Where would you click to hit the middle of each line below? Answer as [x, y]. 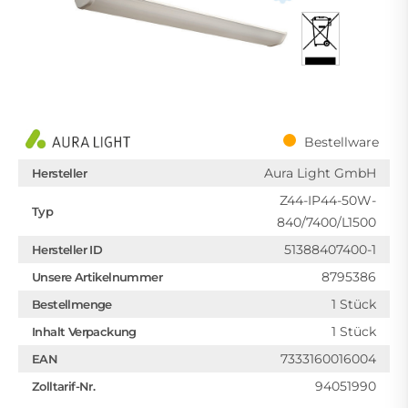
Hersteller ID [67, 250]
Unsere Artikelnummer [97, 277]
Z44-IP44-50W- [328, 201]
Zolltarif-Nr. [64, 387]
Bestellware [342, 143]
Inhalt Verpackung [84, 332]
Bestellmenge [72, 305]
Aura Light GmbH [320, 173]
